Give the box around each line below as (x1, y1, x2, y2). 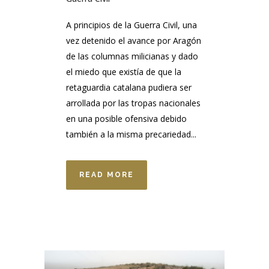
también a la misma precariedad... (66, 128, 196, 140)
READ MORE (79, 170, 134, 179)
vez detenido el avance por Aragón (66, 34, 201, 46)
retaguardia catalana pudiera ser (66, 81, 192, 93)
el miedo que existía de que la (66, 65, 181, 77)
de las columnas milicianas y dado (66, 50, 198, 62)
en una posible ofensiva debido (66, 112, 187, 124)
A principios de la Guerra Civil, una (66, 19, 197, 31)
